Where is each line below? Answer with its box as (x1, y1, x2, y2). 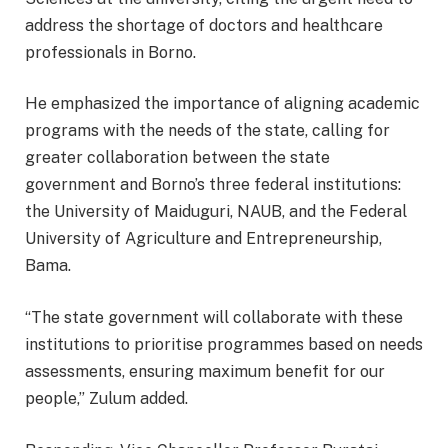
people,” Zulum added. (25, 389, 188, 409)
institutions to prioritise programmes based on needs (25, 335, 423, 355)
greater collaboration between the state (25, 148, 330, 168)
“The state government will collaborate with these (25, 308, 403, 328)
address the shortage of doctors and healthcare (25, 15, 383, 35)
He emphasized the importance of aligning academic (25, 94, 420, 114)
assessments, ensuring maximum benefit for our (25, 362, 385, 382)
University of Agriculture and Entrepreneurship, (25, 229, 382, 249)
